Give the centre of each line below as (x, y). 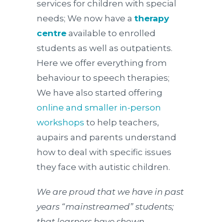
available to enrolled (111, 33)
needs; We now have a (85, 18)
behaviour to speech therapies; (103, 78)
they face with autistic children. (103, 167)
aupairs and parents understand (107, 137)
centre (52, 33)
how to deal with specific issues (104, 152)
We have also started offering (100, 93)
